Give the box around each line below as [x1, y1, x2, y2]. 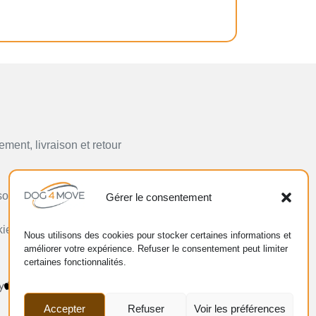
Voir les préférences [194, 302, 286, 315]
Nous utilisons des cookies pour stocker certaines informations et [24, 229, 291, 241]
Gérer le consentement [106, 191, 212, 204]
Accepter [44, 302, 85, 315]
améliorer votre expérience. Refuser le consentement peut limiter [24, 243, 288, 254]
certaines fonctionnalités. [24, 256, 126, 267]
